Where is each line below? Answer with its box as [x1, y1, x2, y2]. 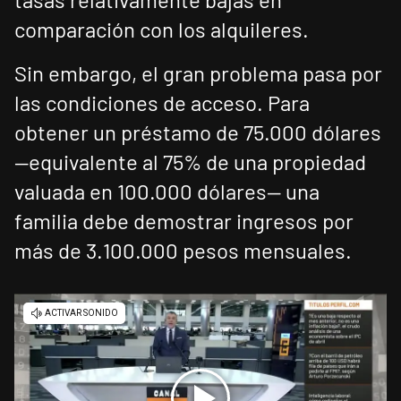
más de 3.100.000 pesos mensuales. [14, 237, 352, 264]
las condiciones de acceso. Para [14, 90, 310, 116]
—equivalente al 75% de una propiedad [14, 149, 366, 175]
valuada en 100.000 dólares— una [14, 178, 320, 205]
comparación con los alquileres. [14, 16, 309, 43]
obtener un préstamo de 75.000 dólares [14, 119, 381, 146]
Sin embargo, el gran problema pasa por [14, 60, 382, 87]
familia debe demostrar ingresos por [14, 208, 354, 235]
